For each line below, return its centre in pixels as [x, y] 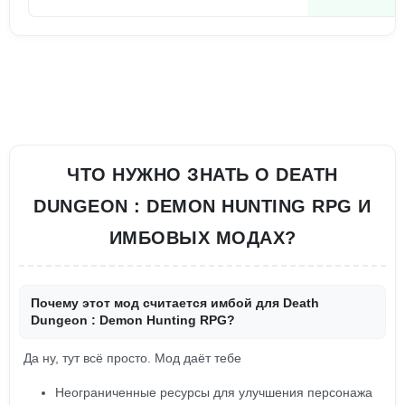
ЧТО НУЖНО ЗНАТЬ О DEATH [202, 174]
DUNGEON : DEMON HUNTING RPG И [202, 206]
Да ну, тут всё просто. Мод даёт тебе [132, 358]
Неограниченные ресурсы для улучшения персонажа [214, 392]
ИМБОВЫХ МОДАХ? [202, 238]
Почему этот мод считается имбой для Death [175, 303]
